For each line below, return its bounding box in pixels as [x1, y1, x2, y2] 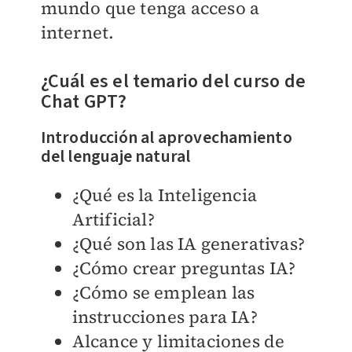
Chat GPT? [40, 87, 127, 115]
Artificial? [71, 207, 155, 231]
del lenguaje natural [40, 143, 191, 169]
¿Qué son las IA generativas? [71, 231, 306, 255]
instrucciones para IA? [71, 304, 258, 328]
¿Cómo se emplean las [71, 280, 255, 304]
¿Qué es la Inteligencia [71, 182, 258, 207]
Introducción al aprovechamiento [40, 124, 292, 150]
